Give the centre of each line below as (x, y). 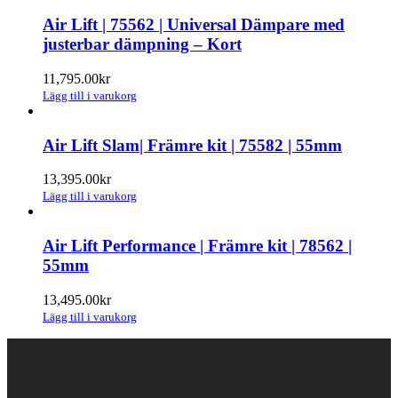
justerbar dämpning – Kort (142, 44)
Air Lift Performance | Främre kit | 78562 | (197, 246)
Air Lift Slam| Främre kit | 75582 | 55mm (192, 145)
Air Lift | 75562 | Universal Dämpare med (194, 25)
